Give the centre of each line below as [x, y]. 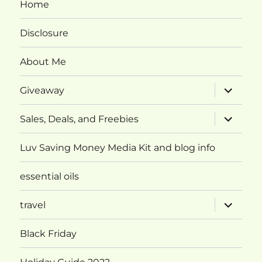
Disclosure [44, 33]
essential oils [50, 176]
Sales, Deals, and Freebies [80, 119]
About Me [43, 61]
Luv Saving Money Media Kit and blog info [118, 147]
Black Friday [49, 233]
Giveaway [42, 90]
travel [33, 205]
